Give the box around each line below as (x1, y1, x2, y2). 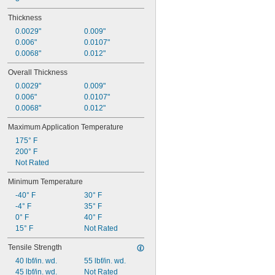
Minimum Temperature (8, 177, 83, 186)
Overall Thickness (8, 68, 68, 77)
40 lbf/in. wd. (15, 257, 57, 265)
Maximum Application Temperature (8, 123, 123, 131)
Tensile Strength (8, 243, 62, 252)
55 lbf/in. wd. (83, 257, 126, 265)
